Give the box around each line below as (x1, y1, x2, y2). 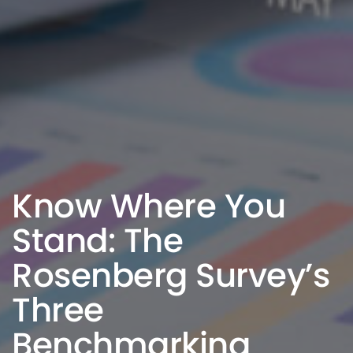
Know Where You (12, 182, 285, 229)
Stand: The (12, 217, 183, 264)
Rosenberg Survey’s (12, 251, 329, 299)
